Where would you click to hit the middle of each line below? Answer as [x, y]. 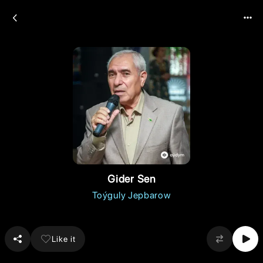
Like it [64, 239]
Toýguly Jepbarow [131, 195]
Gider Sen [131, 179]
